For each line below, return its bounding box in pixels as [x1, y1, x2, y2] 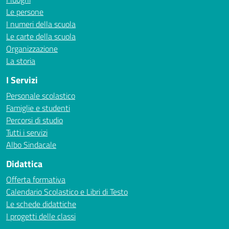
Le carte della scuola [6, 30, 76, 42]
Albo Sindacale [6, 139, 56, 151]
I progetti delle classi [6, 210, 76, 222]
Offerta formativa [6, 173, 65, 186]
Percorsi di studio [6, 114, 63, 126]
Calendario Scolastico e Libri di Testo [6, 186, 128, 198]
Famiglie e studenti [6, 102, 70, 114]
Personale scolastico [6, 89, 75, 102]
